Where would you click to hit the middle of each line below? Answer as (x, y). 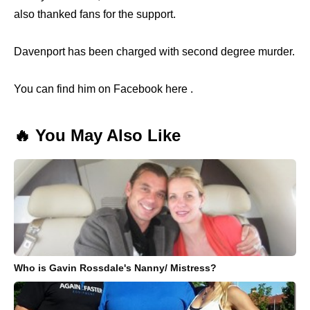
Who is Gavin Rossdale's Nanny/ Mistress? (115, 267)
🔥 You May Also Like (97, 135)
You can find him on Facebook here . (103, 89)
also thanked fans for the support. (95, 14)
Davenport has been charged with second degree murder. (154, 52)
